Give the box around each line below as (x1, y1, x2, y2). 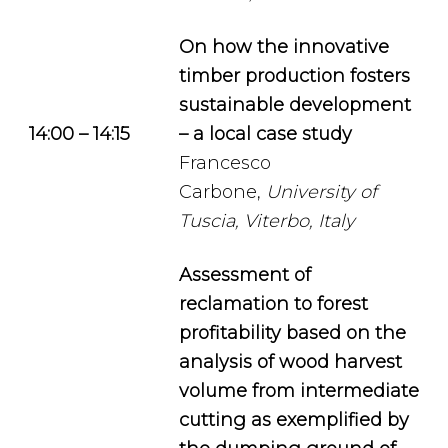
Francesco (179, 152, 271, 174)
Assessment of (179, 264, 311, 286)
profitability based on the (179, 322, 406, 344)
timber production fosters (179, 65, 410, 87)
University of (266, 181, 377, 203)
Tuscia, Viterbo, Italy (179, 210, 355, 232)
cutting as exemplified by (179, 409, 409, 431)
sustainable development (179, 94, 411, 116)
